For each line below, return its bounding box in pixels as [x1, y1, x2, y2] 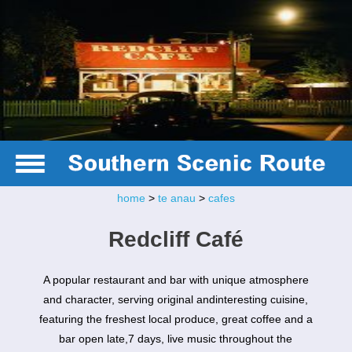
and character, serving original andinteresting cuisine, [43, 293, 309, 306]
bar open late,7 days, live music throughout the [59, 332, 293, 346]
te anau [157, 192, 196, 205]
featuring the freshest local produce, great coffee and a [38, 313, 313, 326]
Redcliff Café [108, 226, 244, 251]
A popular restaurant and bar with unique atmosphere [42, 273, 309, 287]
